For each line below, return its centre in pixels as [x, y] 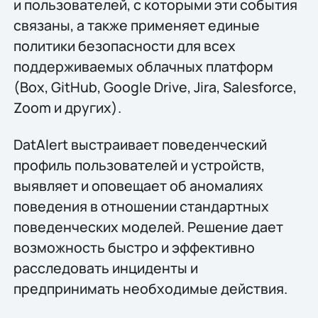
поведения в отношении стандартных [141, 206]
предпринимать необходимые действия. [150, 288]
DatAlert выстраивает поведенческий [140, 144]
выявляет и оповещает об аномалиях [138, 185]
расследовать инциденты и [105, 268]
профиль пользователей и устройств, [139, 165]
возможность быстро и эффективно [134, 247]
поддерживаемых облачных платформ [143, 67]
